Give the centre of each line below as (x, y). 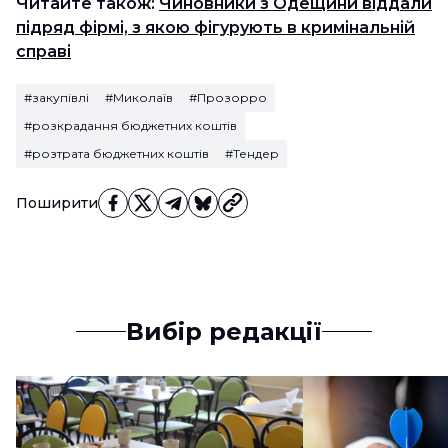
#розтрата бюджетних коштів (116, 153)
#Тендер (252, 153)
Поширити (57, 202)
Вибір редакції (224, 331)
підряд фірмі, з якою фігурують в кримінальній (215, 27)
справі (43, 51)
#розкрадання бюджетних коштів (130, 125)
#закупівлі (56, 97)
